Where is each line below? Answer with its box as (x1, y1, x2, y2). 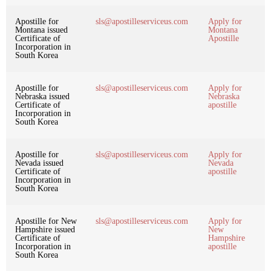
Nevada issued (15, 158, 64, 168)
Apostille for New (15, 216, 77, 226)
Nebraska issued (15, 91, 70, 101)
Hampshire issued (15, 224, 75, 234)
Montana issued (15, 25, 68, 34)
